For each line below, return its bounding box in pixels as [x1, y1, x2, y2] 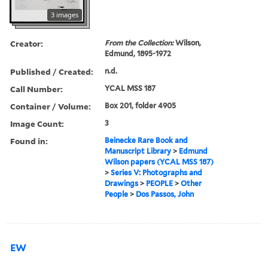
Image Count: [10, 117, 64, 129]
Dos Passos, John [136, 189, 194, 199]
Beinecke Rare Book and [105, 135, 188, 145]
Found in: [10, 135, 48, 147]
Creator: [10, 37, 43, 49]
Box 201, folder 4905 [105, 100, 176, 110]
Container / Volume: [10, 100, 91, 112]
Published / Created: [10, 65, 93, 77]
